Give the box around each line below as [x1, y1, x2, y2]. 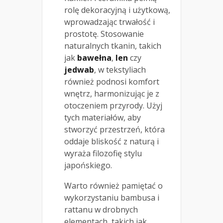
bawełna [77, 52, 111, 63]
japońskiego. [64, 159, 112, 171]
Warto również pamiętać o [64, 180, 163, 191]
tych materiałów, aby [64, 111, 141, 123]
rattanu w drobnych [64, 204, 138, 215]
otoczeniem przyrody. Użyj [64, 100, 162, 111]
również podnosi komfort [64, 76, 159, 87]
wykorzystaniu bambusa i [64, 192, 159, 203]
